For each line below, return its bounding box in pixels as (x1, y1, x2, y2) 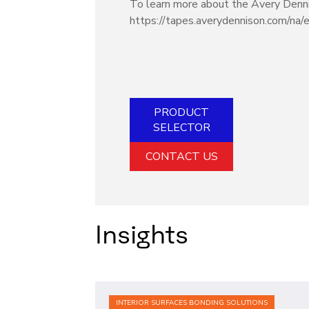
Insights (95, 216, 188, 249)
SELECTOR (152, 119, 210, 135)
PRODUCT (154, 104, 209, 120)
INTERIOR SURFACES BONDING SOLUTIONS (116, 297, 268, 308)
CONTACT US (145, 148, 218, 164)
